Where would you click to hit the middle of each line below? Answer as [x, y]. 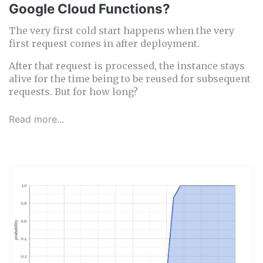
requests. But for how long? [73, 92]
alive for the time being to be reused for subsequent [130, 79]
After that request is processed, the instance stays [127, 66]
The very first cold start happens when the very [122, 31]
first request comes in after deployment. [104, 44]
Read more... [36, 119]
